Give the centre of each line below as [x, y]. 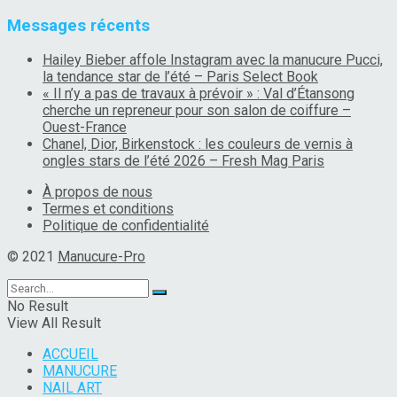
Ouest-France [85, 128]
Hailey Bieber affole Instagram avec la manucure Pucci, [213, 60]
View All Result [54, 323]
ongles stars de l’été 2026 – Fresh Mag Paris [183, 161]
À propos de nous [97, 192]
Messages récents [78, 25]
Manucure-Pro [101, 257]
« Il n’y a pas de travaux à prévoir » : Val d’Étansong [198, 94]
